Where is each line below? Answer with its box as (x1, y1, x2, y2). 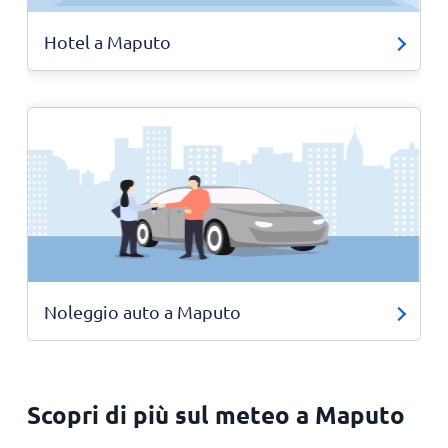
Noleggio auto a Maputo (43, 301, 241, 322)
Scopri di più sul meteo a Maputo (26, 399, 405, 430)
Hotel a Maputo (43, 31, 171, 52)
